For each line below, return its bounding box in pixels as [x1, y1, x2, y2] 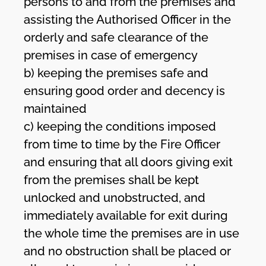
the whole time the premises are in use [24, 226, 240, 240]
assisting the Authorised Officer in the [24, 12, 232, 27]
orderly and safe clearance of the [24, 30, 209, 45]
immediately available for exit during [24, 208, 228, 223]
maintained [24, 101, 87, 116]
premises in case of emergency [24, 47, 198, 62]
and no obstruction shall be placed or [24, 243, 232, 258]
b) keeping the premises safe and [24, 65, 209, 80]
